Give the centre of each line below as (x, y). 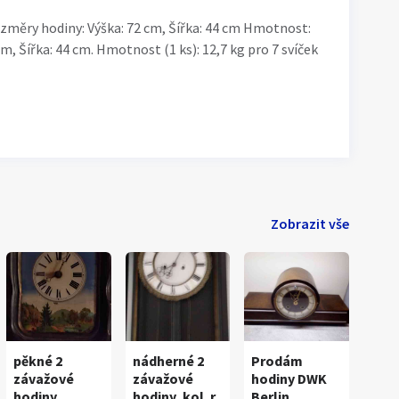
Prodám (277, 361)
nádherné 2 (168, 361)
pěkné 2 (38, 361)
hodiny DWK (289, 379)
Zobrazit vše (310, 224)
